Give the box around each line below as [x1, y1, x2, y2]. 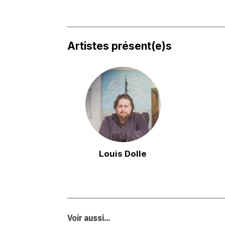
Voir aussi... [67, 213, 110, 223]
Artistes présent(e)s [67, 39, 172, 52]
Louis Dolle [99, 148, 147, 159]
